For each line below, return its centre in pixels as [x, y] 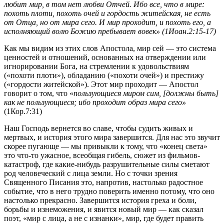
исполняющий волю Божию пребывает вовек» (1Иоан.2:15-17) [110, 31]
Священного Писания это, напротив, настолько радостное [103, 182]
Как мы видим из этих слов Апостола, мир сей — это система [110, 48]
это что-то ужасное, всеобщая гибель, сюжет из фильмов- [102, 155]
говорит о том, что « [39, 93]
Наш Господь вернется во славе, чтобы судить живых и [98, 128]
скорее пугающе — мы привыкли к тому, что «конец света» [106, 146]
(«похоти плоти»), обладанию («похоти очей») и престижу [104, 75]
